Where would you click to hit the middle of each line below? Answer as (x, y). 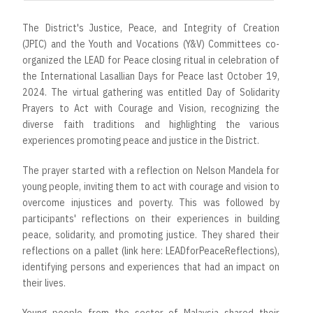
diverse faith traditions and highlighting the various (151, 125)
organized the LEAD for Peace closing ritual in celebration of (151, 60)
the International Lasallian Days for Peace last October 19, (151, 77)
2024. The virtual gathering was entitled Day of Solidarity (151, 93)
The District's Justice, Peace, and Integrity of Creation (151, 28)
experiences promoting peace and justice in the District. (141, 141)
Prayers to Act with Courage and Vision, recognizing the (151, 109)
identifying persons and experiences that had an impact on (151, 267)
